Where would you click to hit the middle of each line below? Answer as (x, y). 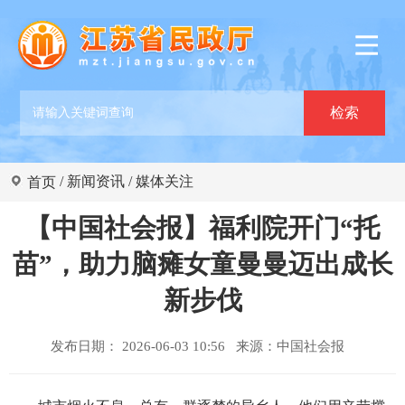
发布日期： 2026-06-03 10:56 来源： (163, 346)
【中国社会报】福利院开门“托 (202, 228)
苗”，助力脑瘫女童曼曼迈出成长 (202, 264)
